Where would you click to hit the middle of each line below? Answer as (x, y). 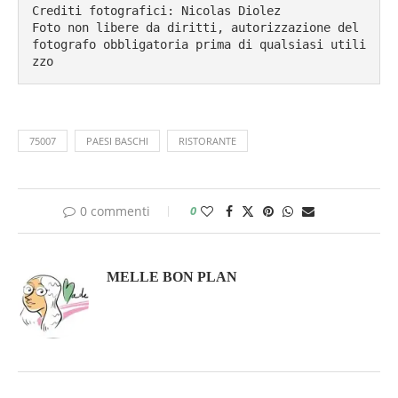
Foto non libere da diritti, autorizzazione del (195, 27)
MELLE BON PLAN (172, 276)
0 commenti (115, 211)
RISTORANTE (207, 140)
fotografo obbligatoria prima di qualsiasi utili (199, 44)
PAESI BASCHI (117, 140)
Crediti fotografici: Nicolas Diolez (156, 10)
